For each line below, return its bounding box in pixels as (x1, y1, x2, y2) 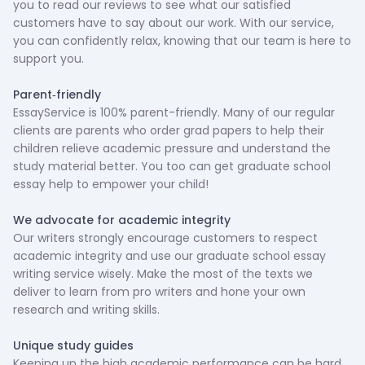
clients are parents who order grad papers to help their (13, 122, 324, 139)
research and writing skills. (13, 301, 160, 318)
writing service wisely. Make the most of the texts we (13, 266, 313, 282)
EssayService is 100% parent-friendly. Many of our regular (13, 104, 335, 121)
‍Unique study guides (13, 337, 134, 354)
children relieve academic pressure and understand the (13, 140, 331, 156)
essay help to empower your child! (13, 176, 209, 192)
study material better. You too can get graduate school (13, 158, 331, 174)
